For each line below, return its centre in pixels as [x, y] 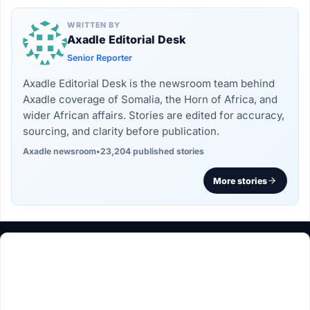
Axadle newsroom [60, 152]
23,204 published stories [153, 152]
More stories [240, 181]
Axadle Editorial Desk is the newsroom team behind [149, 84]
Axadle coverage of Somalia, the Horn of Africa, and [151, 100]
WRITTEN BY [94, 25]
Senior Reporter [100, 58]
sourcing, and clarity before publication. [121, 131]
